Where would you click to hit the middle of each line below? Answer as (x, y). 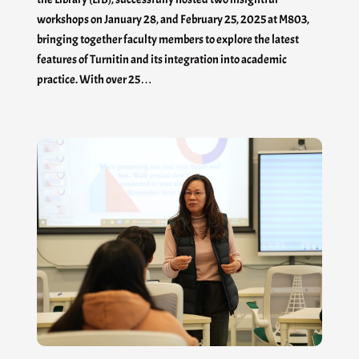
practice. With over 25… (95, 80)
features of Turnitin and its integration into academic (162, 60)
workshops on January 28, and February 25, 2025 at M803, (173, 20)
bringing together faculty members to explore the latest (168, 40)
